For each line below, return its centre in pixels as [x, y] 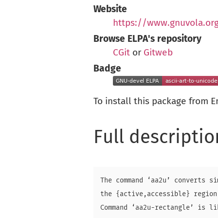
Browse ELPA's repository [147, 39]
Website [110, 10]
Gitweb [158, 53]
